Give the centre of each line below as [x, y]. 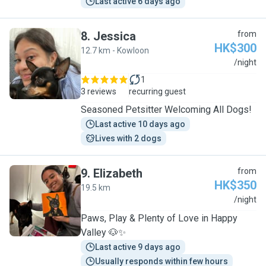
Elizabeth [118, 173]
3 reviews [99, 91]
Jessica [115, 36]
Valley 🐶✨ [103, 232]
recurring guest [157, 91]
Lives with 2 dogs [128, 138]
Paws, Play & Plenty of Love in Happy [159, 218]
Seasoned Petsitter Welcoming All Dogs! [166, 110]
